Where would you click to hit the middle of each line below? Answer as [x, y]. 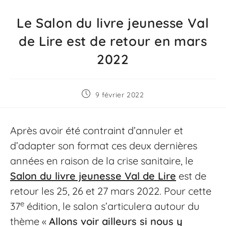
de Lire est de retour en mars [113, 41]
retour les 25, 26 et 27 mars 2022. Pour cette [111, 191]
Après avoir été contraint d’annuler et [97, 130]
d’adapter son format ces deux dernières [104, 146]
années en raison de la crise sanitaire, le [102, 161]
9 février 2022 [120, 95]
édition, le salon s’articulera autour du [112, 206]
